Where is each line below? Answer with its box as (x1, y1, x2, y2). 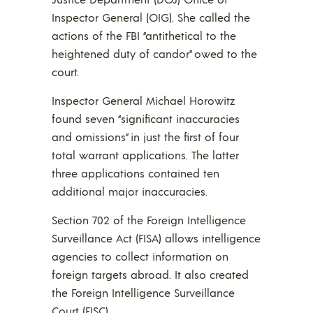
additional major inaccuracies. (52, 184, 208, 199)
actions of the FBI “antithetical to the (52, 28, 236, 43)
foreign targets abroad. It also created (52, 267, 249, 282)
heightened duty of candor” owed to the (52, 46, 257, 61)
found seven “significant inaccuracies (52, 111, 240, 126)
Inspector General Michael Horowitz (52, 93, 235, 108)
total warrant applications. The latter (52, 147, 239, 163)
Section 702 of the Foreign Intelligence (52, 212, 246, 228)
